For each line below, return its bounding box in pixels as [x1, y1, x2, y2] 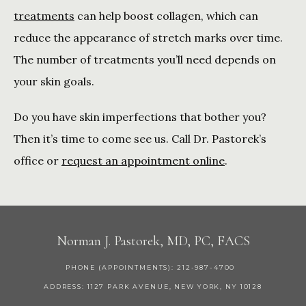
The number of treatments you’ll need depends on [14, 53, 276, 67]
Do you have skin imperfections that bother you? [14, 110, 266, 124]
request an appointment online [61, 154, 225, 168]
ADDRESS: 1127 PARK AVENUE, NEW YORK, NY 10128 [44, 283, 262, 291]
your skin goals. [14, 74, 97, 89]
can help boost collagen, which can [74, 9, 258, 23]
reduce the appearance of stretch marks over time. [14, 31, 283, 45]
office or [14, 154, 61, 168]
